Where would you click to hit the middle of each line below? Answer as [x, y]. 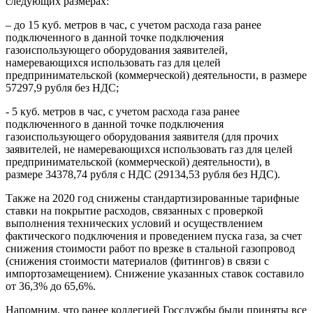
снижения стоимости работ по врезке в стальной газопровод [150, 248]
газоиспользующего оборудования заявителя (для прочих [142, 136]
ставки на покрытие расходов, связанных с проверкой [134, 210]
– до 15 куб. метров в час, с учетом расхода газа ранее [133, 24]
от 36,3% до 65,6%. [51, 286]
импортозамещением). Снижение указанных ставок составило [155, 273]
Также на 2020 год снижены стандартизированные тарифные [152, 198]
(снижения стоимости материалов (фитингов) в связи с [137, 261]
